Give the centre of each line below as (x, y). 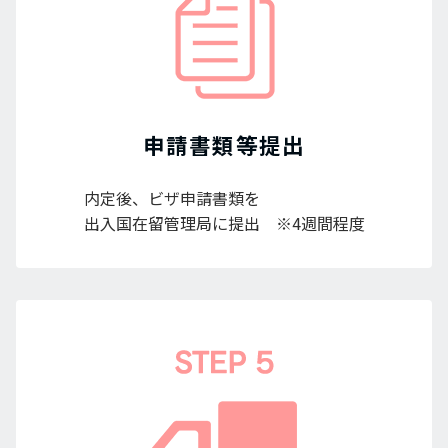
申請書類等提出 (224, 145)
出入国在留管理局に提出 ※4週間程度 (224, 223)
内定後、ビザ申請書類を (171, 198)
